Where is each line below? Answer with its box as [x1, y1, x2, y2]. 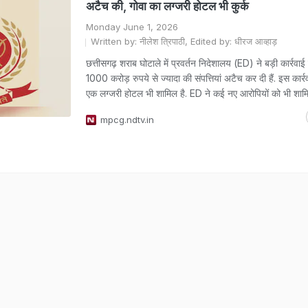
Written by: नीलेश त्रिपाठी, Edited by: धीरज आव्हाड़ [91, 36, 277, 47]
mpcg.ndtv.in [100, 114, 154, 125]
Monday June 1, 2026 [86, 21, 178, 32]
